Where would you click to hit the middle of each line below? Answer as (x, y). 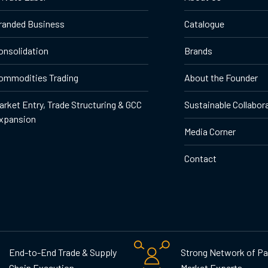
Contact (200, 158)
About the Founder (221, 77)
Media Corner (210, 131)
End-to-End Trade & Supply (63, 252)
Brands (198, 50)
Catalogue (204, 23)
